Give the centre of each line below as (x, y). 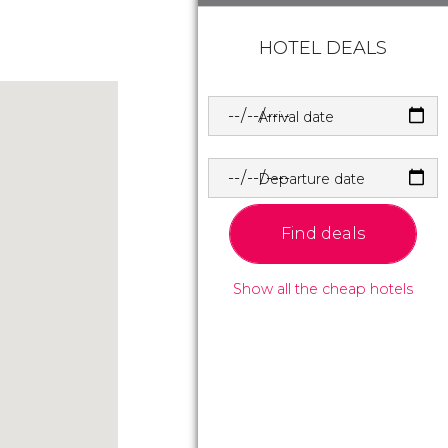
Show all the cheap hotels (323, 288)
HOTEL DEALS (323, 47)
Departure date (311, 178)
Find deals (323, 233)
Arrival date (296, 116)
